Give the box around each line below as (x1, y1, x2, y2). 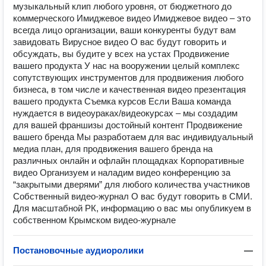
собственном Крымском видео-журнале (13, 215, 176, 225)
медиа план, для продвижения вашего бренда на (13, 144, 213, 154)
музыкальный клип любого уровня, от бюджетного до (13, 1, 232, 11)
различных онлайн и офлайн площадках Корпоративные (13, 156, 244, 166)
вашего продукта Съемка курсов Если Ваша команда (13, 96, 231, 106)
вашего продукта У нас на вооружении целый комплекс (13, 61, 240, 71)
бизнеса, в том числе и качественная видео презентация (13, 84, 246, 94)
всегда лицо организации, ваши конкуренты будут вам (13, 25, 236, 35)
